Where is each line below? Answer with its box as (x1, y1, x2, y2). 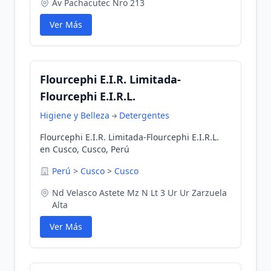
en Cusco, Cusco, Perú (40, 143, 129, 155)
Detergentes (119, 109, 169, 121)
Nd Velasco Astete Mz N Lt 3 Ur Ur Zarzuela (52, 187, 227, 198)
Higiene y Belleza (40, 109, 109, 121)
